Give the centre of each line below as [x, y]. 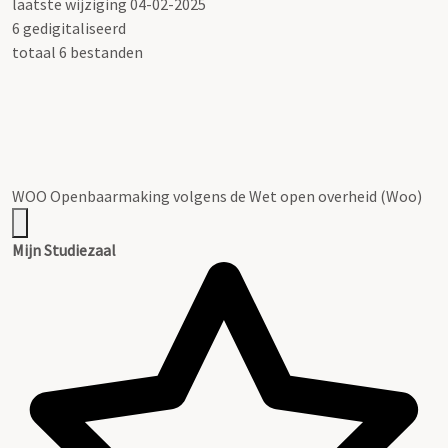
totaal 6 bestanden [77, 51]
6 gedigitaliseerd [69, 27]
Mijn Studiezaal [64, 249]
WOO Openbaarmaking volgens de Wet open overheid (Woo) [217, 195]
